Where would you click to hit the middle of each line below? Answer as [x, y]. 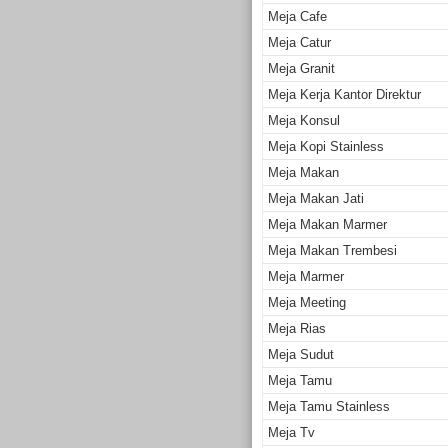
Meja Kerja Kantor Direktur [344, 94]
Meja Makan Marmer [327, 224]
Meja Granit [301, 68]
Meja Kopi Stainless [326, 146]
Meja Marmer [306, 276]
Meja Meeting [307, 302]
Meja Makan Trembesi [332, 250]
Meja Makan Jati [316, 198]
